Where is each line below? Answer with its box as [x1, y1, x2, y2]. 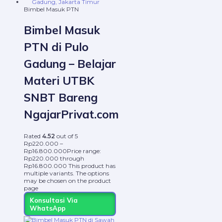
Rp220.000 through [24, 155, 84, 163]
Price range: [67, 147, 101, 155]
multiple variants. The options [24, 169, 109, 177]
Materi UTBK [24, 73, 94, 88]
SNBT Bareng [24, 90, 98, 105]
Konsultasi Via [29, 196, 78, 204]
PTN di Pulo [24, 40, 89, 55]
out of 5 [55, 132, 78, 140]
